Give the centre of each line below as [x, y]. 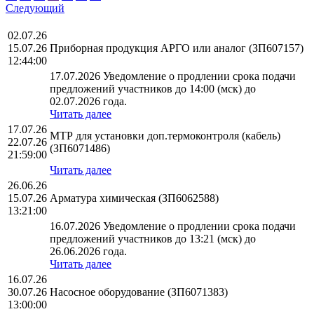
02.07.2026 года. [88, 102]
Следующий [35, 8]
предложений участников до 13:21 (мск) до [153, 239]
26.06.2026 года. [88, 252]
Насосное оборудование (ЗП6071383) [139, 292]
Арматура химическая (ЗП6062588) [134, 198]
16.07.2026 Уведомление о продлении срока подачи [173, 226]
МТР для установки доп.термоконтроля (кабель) [165, 136]
